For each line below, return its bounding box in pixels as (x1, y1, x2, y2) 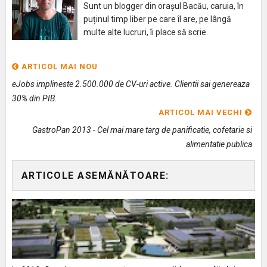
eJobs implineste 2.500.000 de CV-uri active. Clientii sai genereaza (11, 79, 250, 89)
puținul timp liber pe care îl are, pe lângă (83, 14, 231, 24)
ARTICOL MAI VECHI (159, 108, 246, 117)
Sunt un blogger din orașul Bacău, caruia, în (83, 1, 244, 11)
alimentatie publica (186, 139, 253, 150)
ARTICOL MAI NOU (18, 62, 98, 72)
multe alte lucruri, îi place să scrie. (83, 27, 208, 38)
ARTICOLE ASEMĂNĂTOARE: (21, 170, 169, 182)
